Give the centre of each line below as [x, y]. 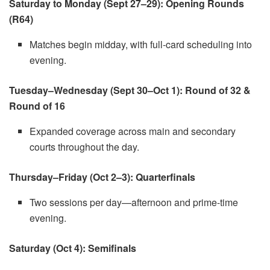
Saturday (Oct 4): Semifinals [73, 248]
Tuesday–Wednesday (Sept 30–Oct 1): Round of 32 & [130, 90]
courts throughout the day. [85, 146]
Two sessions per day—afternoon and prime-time [134, 202]
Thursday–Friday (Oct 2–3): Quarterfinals [102, 177]
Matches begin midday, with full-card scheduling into [141, 44]
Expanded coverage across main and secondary [133, 131]
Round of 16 [37, 105]
